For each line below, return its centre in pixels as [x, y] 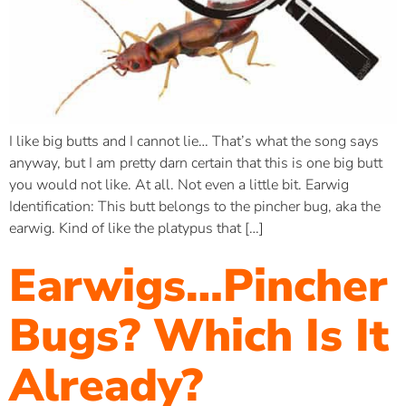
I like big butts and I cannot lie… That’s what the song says [194, 141]
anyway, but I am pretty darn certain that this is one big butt [196, 163]
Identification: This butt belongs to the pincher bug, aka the [195, 206]
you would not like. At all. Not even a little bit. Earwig [179, 184]
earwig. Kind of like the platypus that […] [136, 228]
